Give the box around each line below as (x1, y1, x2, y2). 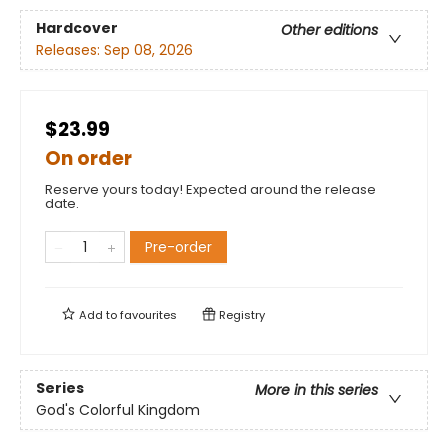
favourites (120, 307, 177, 323)
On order (45, 145, 132, 172)
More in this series (255, 380, 378, 401)
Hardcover (36, 18, 118, 39)
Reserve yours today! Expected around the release (45, 180, 376, 199)
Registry (216, 307, 265, 323)
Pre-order (145, 237, 212, 257)
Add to (76, 307, 120, 323)
